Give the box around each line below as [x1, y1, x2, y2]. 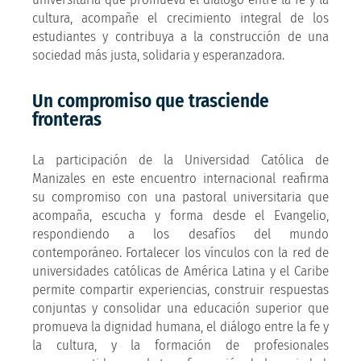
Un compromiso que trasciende [32, 89, 269, 112]
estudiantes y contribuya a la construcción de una [32, 27, 329, 45]
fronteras [32, 107, 102, 131]
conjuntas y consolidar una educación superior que [32, 299, 329, 317]
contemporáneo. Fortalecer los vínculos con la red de [32, 243, 329, 261]
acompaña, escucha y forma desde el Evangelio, [32, 206, 329, 224]
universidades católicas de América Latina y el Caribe [32, 262, 329, 280]
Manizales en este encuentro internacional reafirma [32, 169, 329, 187]
